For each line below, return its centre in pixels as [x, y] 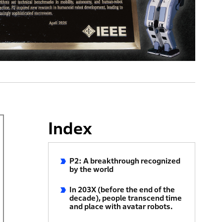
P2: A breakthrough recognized [125, 161]
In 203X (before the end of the [122, 190]
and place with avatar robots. [121, 206]
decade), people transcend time [126, 198]
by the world [92, 169]
